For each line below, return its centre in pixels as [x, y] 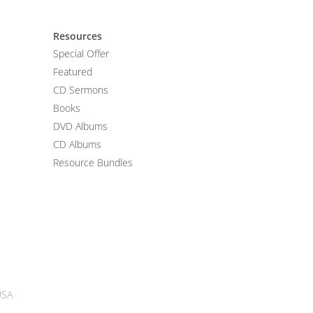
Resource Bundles [93, 163]
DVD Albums [80, 126]
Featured [73, 72]
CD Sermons [81, 90]
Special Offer [81, 54]
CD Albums [77, 145]
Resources [78, 36]
